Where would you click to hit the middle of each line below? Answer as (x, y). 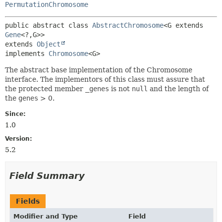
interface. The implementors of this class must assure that (105, 79)
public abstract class (49, 25)
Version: (19, 139)
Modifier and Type (46, 216)
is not (120, 88)
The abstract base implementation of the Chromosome (99, 70)
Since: (15, 114)
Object (49, 44)
